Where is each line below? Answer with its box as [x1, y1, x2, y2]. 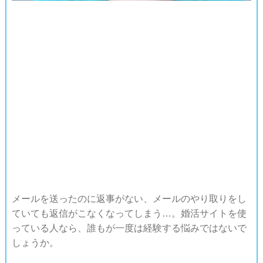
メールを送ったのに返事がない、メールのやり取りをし [11, 193, 247, 204]
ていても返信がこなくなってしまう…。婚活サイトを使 [11, 207, 247, 218]
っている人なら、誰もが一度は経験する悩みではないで [11, 222, 247, 233]
